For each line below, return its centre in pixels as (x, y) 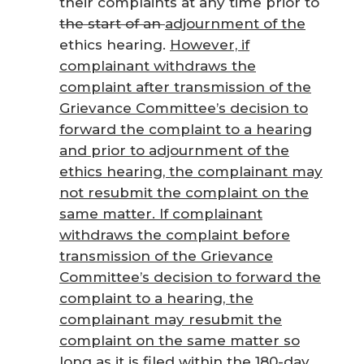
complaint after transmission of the (185, 87)
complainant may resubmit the (171, 319)
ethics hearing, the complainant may (191, 171)
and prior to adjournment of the (174, 150)
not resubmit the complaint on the (184, 193)
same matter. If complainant (161, 214)
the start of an (112, 24)
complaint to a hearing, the (156, 298)
